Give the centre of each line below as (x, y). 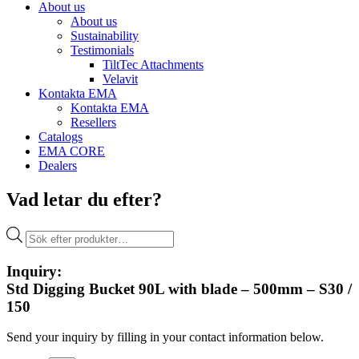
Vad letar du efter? (84, 200)
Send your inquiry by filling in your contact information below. (165, 337)
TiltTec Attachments (153, 65)
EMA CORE (72, 151)
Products (47, 232)
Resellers (93, 123)
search (41, 247)
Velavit (120, 79)
